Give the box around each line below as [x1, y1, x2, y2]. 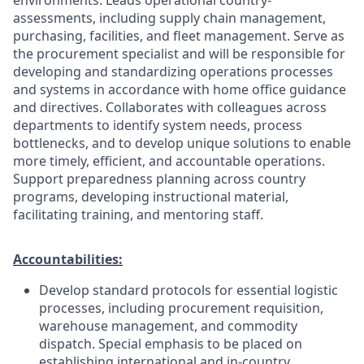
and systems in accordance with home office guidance [13, 80, 346, 98]
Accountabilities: [13, 249, 123, 268]
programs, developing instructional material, [13, 187, 288, 206]
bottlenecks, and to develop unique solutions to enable [13, 133, 351, 152]
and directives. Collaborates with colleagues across [13, 97, 327, 116]
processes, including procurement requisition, [39, 298, 323, 317]
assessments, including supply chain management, [13, 8, 326, 27]
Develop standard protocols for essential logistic [39, 280, 338, 299]
